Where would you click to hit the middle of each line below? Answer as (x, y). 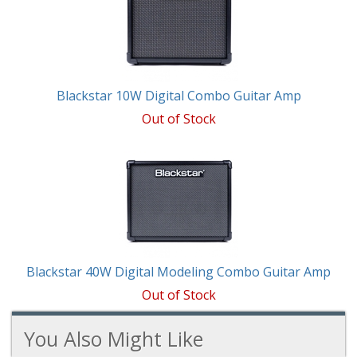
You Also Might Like (114, 339)
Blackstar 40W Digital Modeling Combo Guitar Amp (178, 272)
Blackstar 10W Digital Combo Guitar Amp (178, 96)
